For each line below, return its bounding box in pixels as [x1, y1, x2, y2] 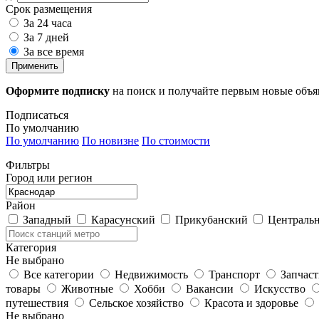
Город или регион [6, 171, 93, 184]
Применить [11, 60, 58, 71]
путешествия [6, 296, 68, 309]
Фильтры [6, 158, 50, 171]
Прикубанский [175, 213, 248, 226]
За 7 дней [23, 31, 69, 43]
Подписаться [6, 108, 68, 121]
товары [6, 282, 41, 295]
